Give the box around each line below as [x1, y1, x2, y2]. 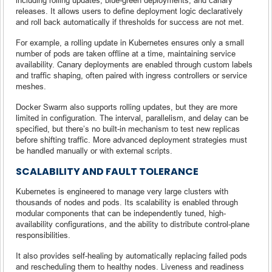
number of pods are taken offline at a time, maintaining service [16, 48, 236, 58]
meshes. [16, 81, 46, 91]
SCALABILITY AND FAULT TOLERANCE [16, 164, 199, 178]
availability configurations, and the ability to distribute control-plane [16, 219, 250, 229]
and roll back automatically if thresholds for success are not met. [16, 16, 244, 27]
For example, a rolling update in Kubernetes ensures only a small [16, 37, 244, 47]
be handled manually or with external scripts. [16, 145, 172, 155]
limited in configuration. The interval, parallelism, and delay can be [16, 112, 248, 123]
